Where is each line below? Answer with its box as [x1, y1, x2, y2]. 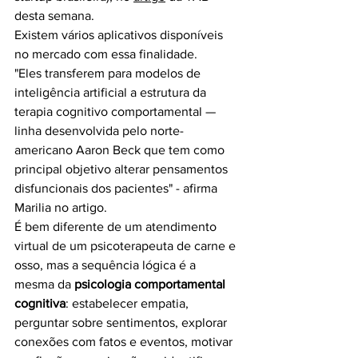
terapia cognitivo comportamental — [14, 105, 219, 119]
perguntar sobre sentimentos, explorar [14, 316, 230, 330]
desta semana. [14, 9, 97, 23]
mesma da [14, 277, 74, 292]
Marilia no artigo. [14, 201, 107, 215]
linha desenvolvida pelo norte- [14, 124, 184, 138]
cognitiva [14, 296, 66, 311]
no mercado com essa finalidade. [14, 47, 197, 62]
